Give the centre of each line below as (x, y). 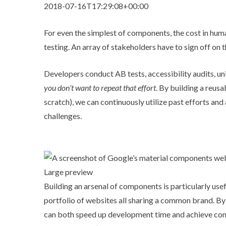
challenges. (63, 116)
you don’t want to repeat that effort (100, 88)
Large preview (68, 172)
